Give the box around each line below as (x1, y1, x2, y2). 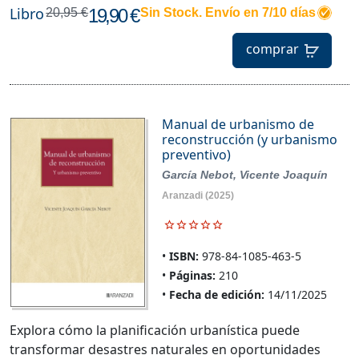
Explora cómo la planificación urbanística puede (10, 321, 300, 340)
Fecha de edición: (168, 286, 264, 302)
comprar (245, 40, 299, 58)
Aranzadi (161, 189, 203, 201)
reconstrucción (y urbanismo (161, 130, 337, 148)
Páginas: (168, 267, 216, 283)
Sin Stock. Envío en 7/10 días (139, 5, 316, 19)
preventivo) (161, 145, 231, 163)
